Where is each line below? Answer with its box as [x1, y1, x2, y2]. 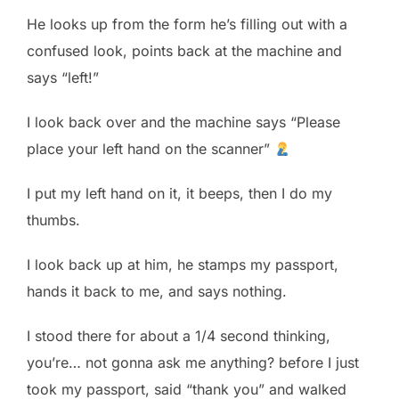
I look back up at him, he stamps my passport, [27, 255, 338, 273]
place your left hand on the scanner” [27, 139, 274, 158]
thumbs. [27, 210, 80, 229]
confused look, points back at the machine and [27, 41, 342, 60]
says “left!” [27, 68, 99, 86]
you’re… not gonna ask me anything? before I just [27, 353, 359, 371]
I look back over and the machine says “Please [27, 112, 340, 131]
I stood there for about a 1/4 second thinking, [27, 326, 330, 345]
